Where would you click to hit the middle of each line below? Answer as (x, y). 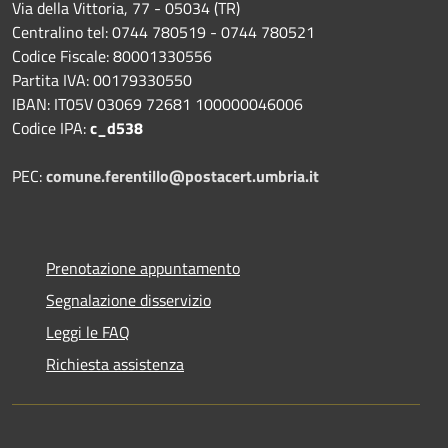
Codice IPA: (51, 127)
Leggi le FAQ (88, 331)
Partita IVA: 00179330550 (102, 79)
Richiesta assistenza (115, 363)
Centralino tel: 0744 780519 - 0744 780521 (163, 31)
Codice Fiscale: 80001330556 (112, 55)
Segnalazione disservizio (128, 299)
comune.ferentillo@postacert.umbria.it (182, 175)
